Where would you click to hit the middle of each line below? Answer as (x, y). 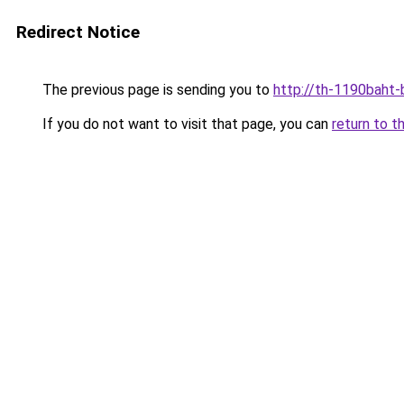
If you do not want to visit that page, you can (185, 124)
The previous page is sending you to (156, 90)
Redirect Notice (78, 32)
